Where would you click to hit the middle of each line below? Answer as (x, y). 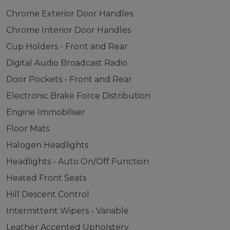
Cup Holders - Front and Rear (67, 46)
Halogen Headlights (47, 145)
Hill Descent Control (47, 194)
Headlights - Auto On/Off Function (77, 161)
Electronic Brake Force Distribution (78, 96)
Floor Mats (27, 129)
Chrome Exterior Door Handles (69, 14)
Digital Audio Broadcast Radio (66, 63)
